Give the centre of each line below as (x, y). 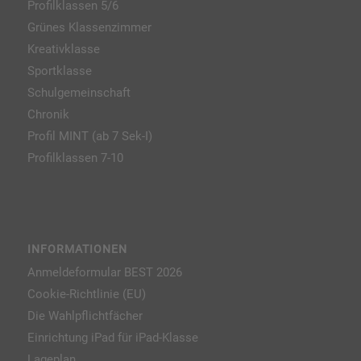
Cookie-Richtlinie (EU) (86, 295)
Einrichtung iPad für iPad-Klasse (112, 338)
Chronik (48, 115)
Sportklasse (59, 71)
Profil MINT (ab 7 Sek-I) (89, 137)
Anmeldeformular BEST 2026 (104, 273)
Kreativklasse (63, 50)
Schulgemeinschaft (79, 93)
